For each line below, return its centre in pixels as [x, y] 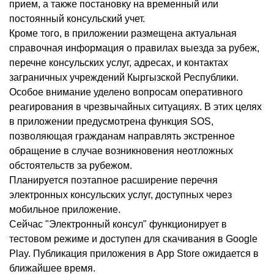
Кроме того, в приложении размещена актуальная [123, 34]
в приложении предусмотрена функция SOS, [111, 122]
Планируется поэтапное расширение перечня [113, 180]
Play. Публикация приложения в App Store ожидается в [134, 254]
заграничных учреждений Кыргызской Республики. [124, 78]
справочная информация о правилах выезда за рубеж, [134, 48]
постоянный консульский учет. [77, 19]
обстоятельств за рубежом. [71, 166]
